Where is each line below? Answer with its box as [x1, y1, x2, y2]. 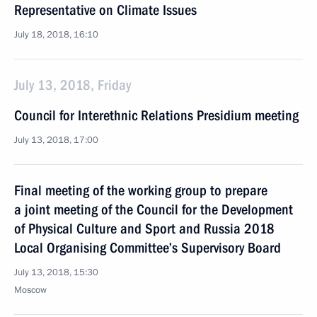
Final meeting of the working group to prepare [14, 182, 267, 199]
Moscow [14, 284, 47, 296]
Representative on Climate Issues [14, 1, 197, 18]
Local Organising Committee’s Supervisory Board [14, 239, 281, 256]
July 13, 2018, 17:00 [14, 134, 98, 146]
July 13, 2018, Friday [14, 76, 131, 93]
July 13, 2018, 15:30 [14, 266, 98, 279]
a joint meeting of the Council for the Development [14, 201, 293, 218]
